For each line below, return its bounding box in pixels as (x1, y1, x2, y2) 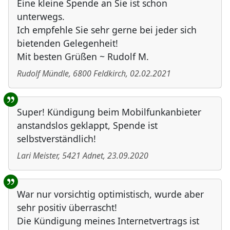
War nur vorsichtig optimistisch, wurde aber (17, 188, 204, 201)
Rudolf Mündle (17, 68, 69, 80)
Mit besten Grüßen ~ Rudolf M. (17, 50, 149, 63)
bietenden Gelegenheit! (17, 37, 118, 50)
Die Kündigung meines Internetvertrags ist (17, 215, 199, 227)
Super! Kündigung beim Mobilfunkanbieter (17, 106, 201, 119)
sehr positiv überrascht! (17, 201, 117, 214)
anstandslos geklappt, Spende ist (17, 119, 158, 132)
